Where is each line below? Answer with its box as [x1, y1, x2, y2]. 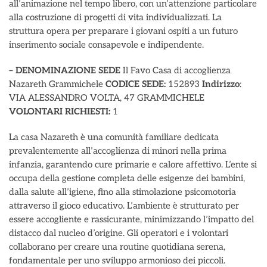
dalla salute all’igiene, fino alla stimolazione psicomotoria [9, 187, 236, 197]
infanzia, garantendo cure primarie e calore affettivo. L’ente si [9, 159, 257, 170]
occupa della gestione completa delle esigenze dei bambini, [9, 173, 245, 184]
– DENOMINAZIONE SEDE [9, 65, 120, 76]
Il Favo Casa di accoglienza [120, 65, 231, 76]
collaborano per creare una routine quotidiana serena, [9, 241, 225, 252]
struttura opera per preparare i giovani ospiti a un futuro [9, 26, 238, 36]
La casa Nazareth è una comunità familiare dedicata [9, 132, 219, 142]
